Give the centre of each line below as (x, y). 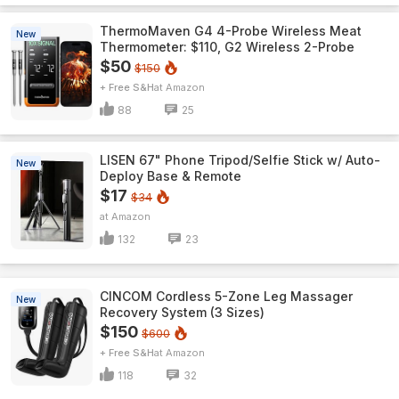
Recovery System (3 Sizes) (182, 312)
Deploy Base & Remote (171, 176)
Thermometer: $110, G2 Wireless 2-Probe (227, 47)
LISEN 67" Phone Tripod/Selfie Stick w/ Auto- (240, 160)
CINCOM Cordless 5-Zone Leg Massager (226, 296)
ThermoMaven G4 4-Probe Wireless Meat (231, 31)
